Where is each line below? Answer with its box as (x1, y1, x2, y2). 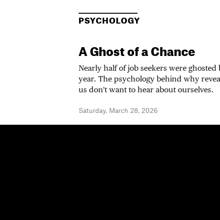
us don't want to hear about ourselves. (79, 86, 214, 95)
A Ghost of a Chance (79, 46, 195, 58)
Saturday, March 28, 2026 (79, 107, 158, 114)
